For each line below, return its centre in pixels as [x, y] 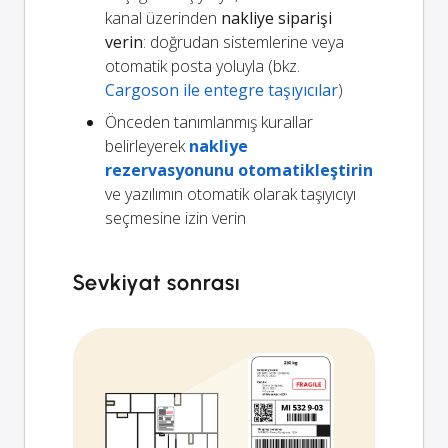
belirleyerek [147, 146]
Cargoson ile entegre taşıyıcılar [221, 90]
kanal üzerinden [163, 18]
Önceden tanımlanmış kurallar [209, 122]
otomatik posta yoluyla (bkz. [202, 66]
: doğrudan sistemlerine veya [243, 42]
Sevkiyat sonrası [157, 283]
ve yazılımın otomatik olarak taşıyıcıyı [230, 194]
